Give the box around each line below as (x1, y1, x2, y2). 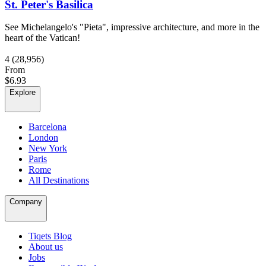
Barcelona (28, 122, 66, 132)
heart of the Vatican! (5, 33, 80, 43)
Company (9, 197, 42, 207)
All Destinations (28, 175, 89, 186)
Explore (9, 88, 36, 97)
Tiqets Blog (28, 231, 72, 242)
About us (28, 242, 63, 252)
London (28, 132, 58, 143)
